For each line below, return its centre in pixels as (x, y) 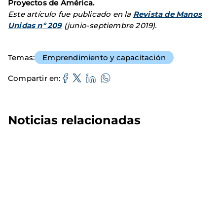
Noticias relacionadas (74, 120)
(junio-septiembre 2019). (109, 26)
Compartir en (34, 78)
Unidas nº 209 (35, 26)
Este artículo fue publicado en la (71, 14)
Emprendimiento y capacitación (104, 58)
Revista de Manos (167, 14)
